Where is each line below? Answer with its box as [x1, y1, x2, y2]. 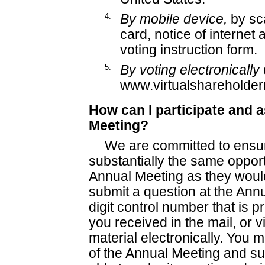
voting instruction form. [119, 43, 257, 58]
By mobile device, [119, 12, 231, 27]
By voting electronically [119, 63, 263, 78]
